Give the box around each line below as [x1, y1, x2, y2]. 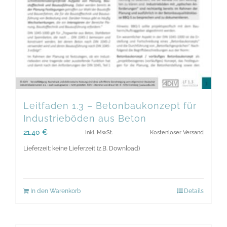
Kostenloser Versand [150, 129, 204, 136]
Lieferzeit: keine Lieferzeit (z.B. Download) [23, 145, 140, 153]
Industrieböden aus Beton [23, 113, 146, 124]
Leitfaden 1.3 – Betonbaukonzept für [23, 100, 197, 111]
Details [184, 187, 204, 195]
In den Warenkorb [30, 187, 81, 195]
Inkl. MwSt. [85, 129, 113, 136]
